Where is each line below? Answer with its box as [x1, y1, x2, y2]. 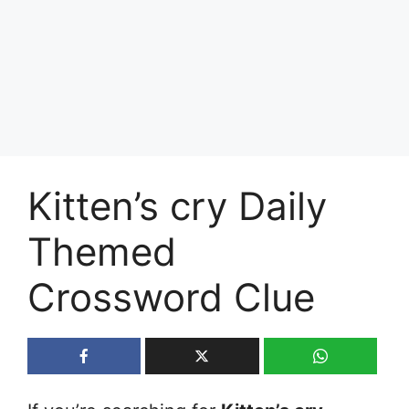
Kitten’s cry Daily [27, 182, 327, 229]
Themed [27, 227, 176, 275]
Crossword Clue [27, 273, 315, 320]
